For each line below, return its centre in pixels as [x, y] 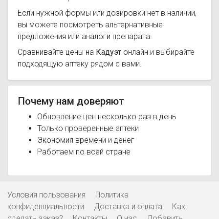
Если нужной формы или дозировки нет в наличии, [107, 13]
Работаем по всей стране [84, 152]
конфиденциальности [46, 207]
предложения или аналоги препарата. [85, 36]
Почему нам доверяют [71, 101]
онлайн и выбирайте [158, 52]
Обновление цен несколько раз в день [107, 117]
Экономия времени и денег [86, 140]
